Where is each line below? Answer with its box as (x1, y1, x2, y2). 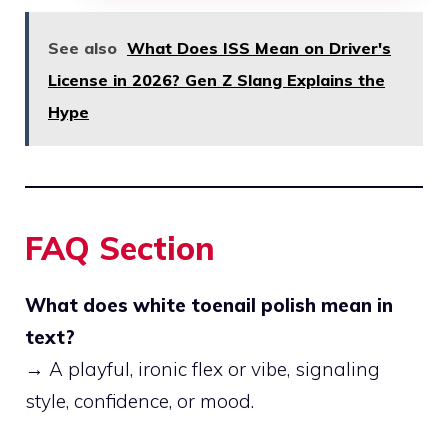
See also (48, 37, 117, 58)
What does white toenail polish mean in (25, 292, 393, 317)
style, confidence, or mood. (25, 388, 254, 413)
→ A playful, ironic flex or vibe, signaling (25, 356, 380, 381)
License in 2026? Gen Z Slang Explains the (48, 69, 385, 90)
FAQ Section (25, 227, 215, 268)
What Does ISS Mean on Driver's (127, 37, 391, 58)
